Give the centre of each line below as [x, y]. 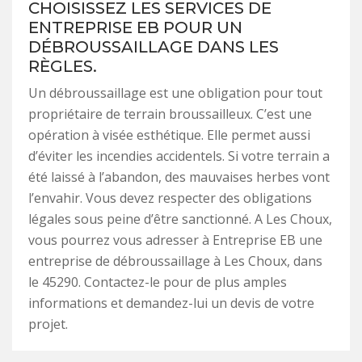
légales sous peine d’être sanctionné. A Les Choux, [180, 219]
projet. [48, 324]
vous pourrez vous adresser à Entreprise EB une [175, 240]
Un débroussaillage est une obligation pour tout [175, 93]
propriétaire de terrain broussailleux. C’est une [170, 114]
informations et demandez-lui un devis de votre [171, 303]
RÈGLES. [63, 66]
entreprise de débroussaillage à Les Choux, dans [175, 261]
